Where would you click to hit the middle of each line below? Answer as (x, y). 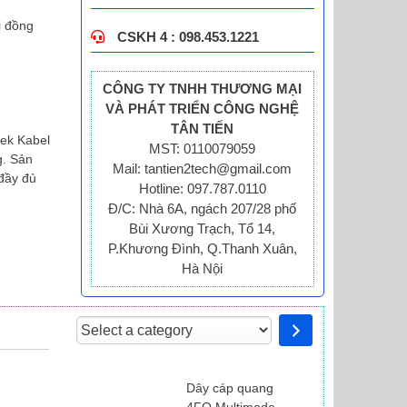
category (104, 363)
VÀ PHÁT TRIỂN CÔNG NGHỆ (203, 109)
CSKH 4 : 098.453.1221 (186, 37)
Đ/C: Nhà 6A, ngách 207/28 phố (203, 208)
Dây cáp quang (230, 387)
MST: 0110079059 (203, 149)
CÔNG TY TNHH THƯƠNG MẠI (203, 89)
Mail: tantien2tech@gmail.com (203, 169)
